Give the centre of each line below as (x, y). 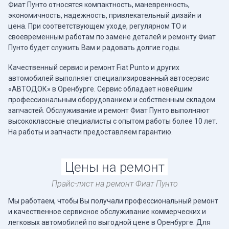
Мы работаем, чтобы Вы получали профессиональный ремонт (113, 201)
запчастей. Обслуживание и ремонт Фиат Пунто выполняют (109, 110)
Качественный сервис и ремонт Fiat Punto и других (94, 67)
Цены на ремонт (114, 167)
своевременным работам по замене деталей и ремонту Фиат (112, 37)
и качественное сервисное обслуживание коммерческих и (107, 211)
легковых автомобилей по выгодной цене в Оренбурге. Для (109, 222)
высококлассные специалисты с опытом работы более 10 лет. (113, 121)
